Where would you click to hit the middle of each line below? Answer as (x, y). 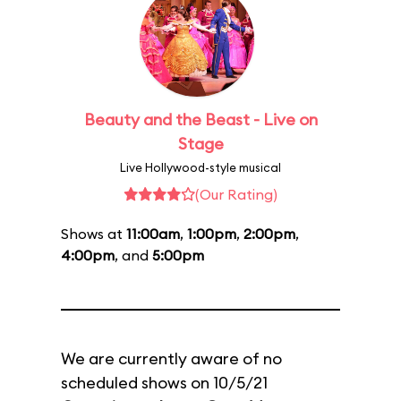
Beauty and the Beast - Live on (200, 119)
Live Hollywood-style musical (200, 167)
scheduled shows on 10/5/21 (164, 383)
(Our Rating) (236, 194)
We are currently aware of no (171, 358)
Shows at (94, 234)
